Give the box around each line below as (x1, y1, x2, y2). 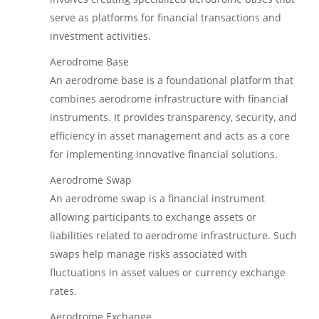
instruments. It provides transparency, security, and (50, 110, 297, 124)
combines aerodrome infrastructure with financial (50, 91, 288, 105)
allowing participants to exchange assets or (50, 209, 256, 224)
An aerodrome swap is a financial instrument (50, 191, 265, 205)
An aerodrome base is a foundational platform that (50, 73, 293, 87)
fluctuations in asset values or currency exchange (50, 265, 286, 279)
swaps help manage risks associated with (50, 246, 247, 261)
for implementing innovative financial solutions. (50, 147, 278, 161)
